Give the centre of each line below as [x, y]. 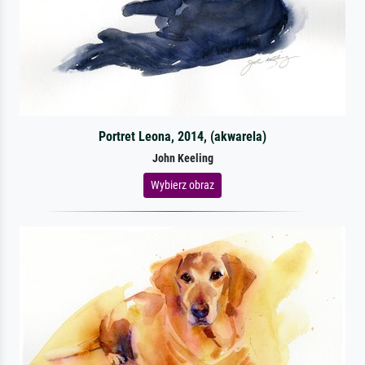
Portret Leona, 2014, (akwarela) [182, 136]
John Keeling [182, 158]
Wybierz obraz [182, 185]
